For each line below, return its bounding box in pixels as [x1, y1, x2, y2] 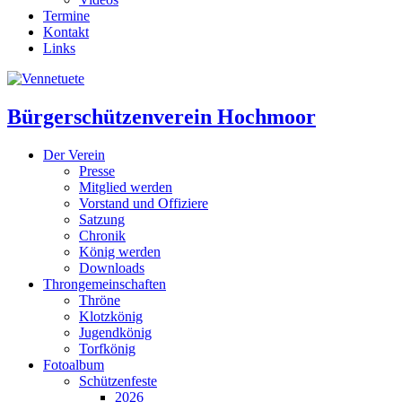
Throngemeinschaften [43, 275, 166, 292]
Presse [79, 162, 115, 179]
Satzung [79, 211, 125, 227]
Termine [43, 7, 90, 23]
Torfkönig [79, 340, 135, 356]
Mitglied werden [79, 179, 172, 195]
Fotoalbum [43, 356, 104, 372]
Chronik [79, 227, 126, 243]
